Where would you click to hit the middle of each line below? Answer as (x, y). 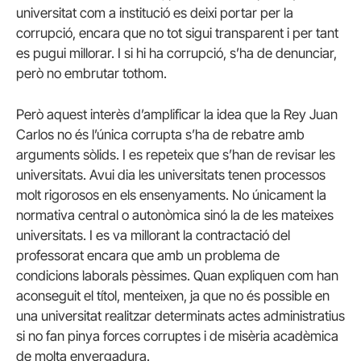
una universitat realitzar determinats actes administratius (180, 315)
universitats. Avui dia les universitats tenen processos (171, 174)
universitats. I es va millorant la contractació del (153, 235)
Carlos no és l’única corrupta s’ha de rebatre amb (160, 134)
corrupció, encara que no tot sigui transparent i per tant (177, 33)
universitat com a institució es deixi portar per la (155, 12)
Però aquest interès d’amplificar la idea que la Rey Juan (177, 114)
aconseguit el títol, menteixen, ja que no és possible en (173, 295)
